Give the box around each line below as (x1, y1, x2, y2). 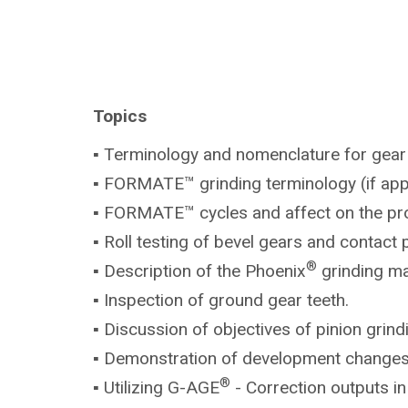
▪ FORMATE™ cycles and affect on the (93, 201, 387, 223)
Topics (93, 105, 147, 127)
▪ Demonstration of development (93, 347, 345, 369)
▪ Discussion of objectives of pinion (93, 318, 366, 340)
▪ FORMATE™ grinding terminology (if (93, 172, 381, 194)
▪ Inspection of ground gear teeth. (93, 289, 349, 311)
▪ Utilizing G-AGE (93, 376, 219, 398)
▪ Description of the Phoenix (93, 260, 306, 281)
